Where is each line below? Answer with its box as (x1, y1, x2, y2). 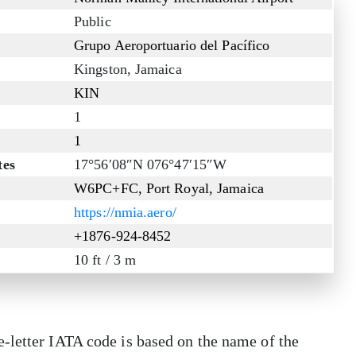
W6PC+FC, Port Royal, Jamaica (74, 180, 264, 197)
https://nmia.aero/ (74, 204, 176, 221)
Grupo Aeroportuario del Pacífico (74, 37, 270, 54)
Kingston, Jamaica (74, 61, 182, 78)
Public (74, 14, 111, 30)
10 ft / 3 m (74, 252, 137, 269)
